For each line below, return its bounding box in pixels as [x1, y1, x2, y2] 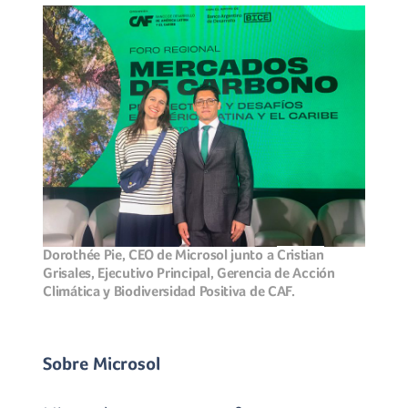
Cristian [276, 245, 324, 263]
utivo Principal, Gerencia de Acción [122, 263, 335, 281]
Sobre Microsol [43, 352, 161, 374]
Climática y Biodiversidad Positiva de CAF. [43, 281, 295, 300]
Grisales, [43, 263, 98, 281]
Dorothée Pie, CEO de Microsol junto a [43, 245, 277, 263]
